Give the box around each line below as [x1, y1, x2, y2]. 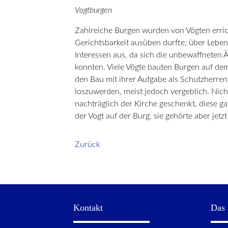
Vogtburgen [75, 6, 112, 14]
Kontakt [73, 203, 103, 213]
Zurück [75, 140, 100, 149]
